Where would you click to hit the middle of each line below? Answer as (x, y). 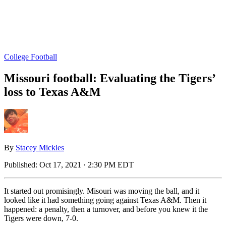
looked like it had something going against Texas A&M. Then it (105, 200)
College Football (31, 57)
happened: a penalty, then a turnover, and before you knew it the (106, 209)
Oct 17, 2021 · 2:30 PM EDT (87, 164)
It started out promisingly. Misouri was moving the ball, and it (102, 191)
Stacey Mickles (40, 147)
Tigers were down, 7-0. (41, 218)
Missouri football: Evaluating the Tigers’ (109, 78)
